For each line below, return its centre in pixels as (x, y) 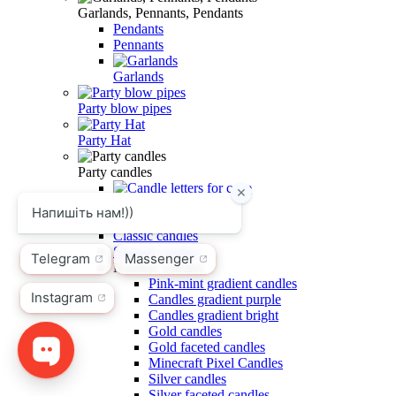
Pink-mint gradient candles (223, 283)
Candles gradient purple (215, 299)
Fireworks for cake (166, 219)
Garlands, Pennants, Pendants (160, 12)
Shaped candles (156, 251)
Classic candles (156, 235)
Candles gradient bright (213, 315)
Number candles (159, 267)
